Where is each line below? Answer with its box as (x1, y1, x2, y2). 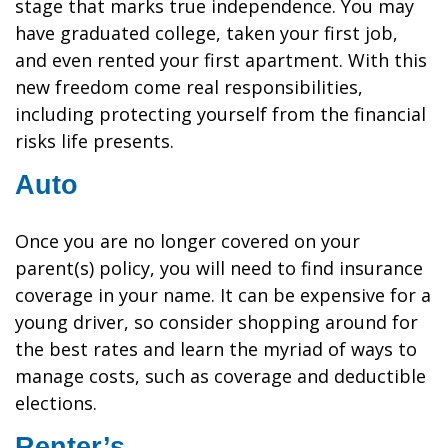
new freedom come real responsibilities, (15, 75, 363, 99)
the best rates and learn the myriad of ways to (15, 337, 417, 361)
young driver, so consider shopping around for (15, 310, 418, 334)
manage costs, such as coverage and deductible (15, 364, 426, 388)
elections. (15, 391, 97, 415)
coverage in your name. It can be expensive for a (15, 283, 431, 307)
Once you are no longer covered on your (15, 229, 360, 253)
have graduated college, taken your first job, (15, 21, 398, 45)
